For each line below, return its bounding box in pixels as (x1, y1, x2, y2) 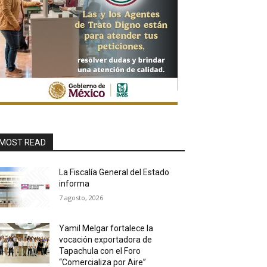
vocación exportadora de (59, 235, 153, 245)
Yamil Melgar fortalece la (59, 223, 154, 234)
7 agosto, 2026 (59, 193, 104, 203)
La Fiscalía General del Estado (59, 167, 170, 178)
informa (59, 179, 90, 189)
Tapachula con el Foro (59, 246, 141, 256)
